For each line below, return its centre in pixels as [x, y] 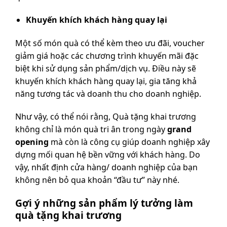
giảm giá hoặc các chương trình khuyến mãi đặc [107, 55]
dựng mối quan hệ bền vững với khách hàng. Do [108, 155]
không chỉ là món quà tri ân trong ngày [91, 129]
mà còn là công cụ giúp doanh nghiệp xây [129, 142]
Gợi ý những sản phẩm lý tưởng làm [104, 203]
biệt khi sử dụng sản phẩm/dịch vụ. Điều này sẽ [106, 68]
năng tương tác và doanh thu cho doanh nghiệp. [108, 93]
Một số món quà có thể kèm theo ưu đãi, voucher [110, 43]
